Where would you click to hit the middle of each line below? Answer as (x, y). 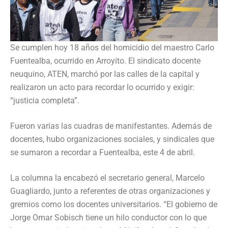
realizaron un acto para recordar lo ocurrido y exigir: (102, 88)
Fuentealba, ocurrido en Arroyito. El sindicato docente (105, 61)
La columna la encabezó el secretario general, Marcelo (107, 178)
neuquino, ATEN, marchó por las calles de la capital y (105, 74)
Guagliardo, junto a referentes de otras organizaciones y (110, 191)
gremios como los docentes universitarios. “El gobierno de (114, 205)
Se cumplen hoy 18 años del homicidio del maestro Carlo (112, 48)
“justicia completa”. (45, 101)
